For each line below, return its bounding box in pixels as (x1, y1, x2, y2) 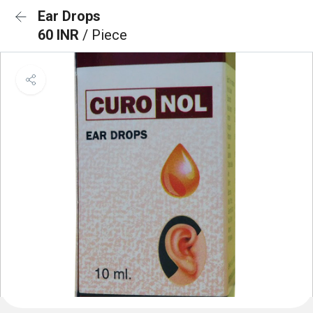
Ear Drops (38, 8, 101, 24)
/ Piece (82, 27, 127, 43)
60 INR (38, 27, 82, 43)
